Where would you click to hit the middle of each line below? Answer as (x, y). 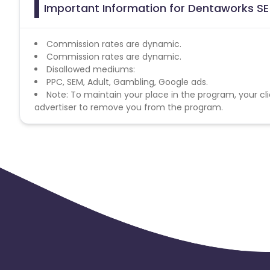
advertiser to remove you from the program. (129, 107)
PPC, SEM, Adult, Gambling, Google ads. (127, 82)
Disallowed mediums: (91, 69)
